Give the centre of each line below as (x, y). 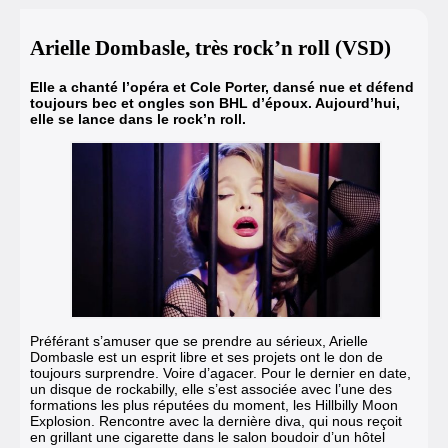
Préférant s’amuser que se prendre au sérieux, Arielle (199, 341)
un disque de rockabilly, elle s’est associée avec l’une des (211, 389)
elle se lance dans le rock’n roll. (138, 118)
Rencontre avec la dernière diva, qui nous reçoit (248, 421)
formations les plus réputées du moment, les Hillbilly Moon (214, 405)
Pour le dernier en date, (336, 373)
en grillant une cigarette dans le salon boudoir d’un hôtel (207, 437)
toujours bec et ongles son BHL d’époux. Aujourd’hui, (215, 102)
